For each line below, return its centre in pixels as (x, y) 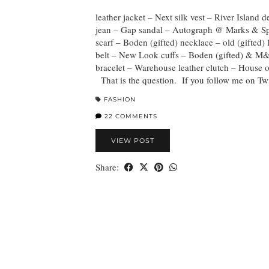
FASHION (120, 100)
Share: (108, 167)
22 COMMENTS (130, 116)
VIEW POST (133, 141)
